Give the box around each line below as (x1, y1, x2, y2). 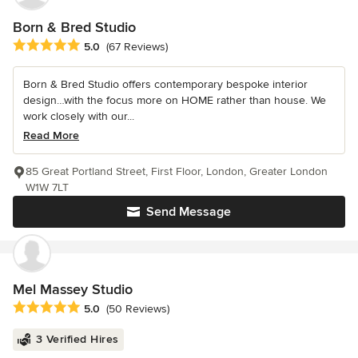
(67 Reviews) (106, 39, 168, 54)
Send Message (146, 203, 231, 220)
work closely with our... (23, 109, 134, 123)
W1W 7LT (26, 180, 69, 194)
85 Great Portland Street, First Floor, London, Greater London (26, 164, 328, 178)
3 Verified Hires (35, 332, 119, 346)
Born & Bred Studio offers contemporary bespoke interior (23, 77, 308, 91)
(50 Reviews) (106, 302, 169, 316)
